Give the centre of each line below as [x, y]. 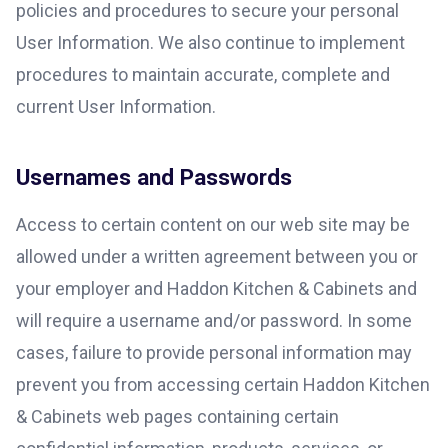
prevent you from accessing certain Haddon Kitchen [223, 384]
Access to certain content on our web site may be [213, 224]
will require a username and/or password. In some [214, 320]
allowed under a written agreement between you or [217, 256]
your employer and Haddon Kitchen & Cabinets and [216, 288]
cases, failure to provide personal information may [214, 352]
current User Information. [116, 106]
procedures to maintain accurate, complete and [203, 74]
